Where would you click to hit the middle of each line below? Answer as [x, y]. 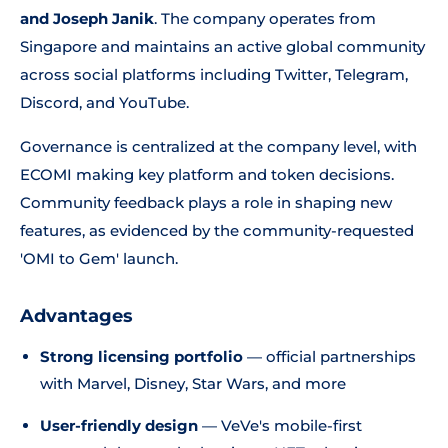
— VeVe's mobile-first [280, 425]
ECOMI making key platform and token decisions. [207, 174]
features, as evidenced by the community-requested [217, 230]
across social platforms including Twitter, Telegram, [214, 74]
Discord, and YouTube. [104, 102]
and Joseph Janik [87, 18]
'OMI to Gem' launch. [99, 258]
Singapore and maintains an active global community [222, 46]
